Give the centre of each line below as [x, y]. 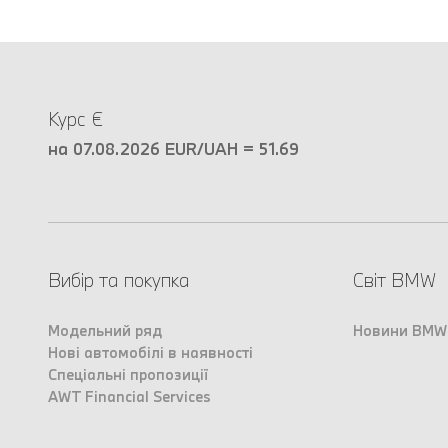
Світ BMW [394, 280]
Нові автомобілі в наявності [150, 353]
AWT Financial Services [129, 397]
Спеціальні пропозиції [128, 375]
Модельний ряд [105, 331]
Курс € [75, 119]
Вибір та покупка [118, 280]
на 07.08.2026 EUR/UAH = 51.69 [173, 149]
